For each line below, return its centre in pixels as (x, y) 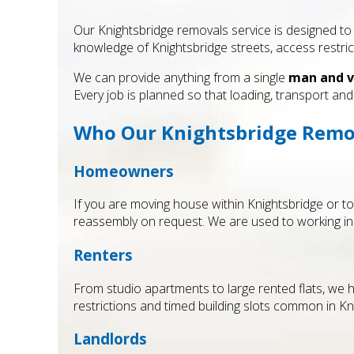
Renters (103, 254)
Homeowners (124, 171)
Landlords (110, 339)
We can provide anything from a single (181, 77)
